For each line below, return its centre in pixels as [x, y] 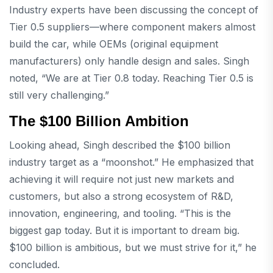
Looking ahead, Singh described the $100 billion [120, 145]
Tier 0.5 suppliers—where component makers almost [132, 27]
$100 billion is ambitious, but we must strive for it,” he [133, 248]
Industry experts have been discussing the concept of [134, 9]
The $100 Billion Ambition [99, 121]
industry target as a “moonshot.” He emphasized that [131, 162]
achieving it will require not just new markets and [122, 179]
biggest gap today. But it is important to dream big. [124, 231]
